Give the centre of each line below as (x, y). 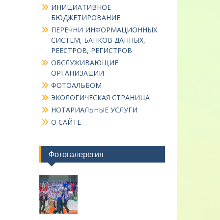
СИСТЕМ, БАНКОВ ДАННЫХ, (98, 40)
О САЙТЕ (66, 122)
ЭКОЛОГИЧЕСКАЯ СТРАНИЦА (100, 98)
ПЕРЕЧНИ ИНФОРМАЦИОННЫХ (104, 30)
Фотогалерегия (76, 154)
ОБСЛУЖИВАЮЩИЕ (84, 63)
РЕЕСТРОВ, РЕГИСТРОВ (91, 51)
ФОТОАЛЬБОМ (76, 85)
